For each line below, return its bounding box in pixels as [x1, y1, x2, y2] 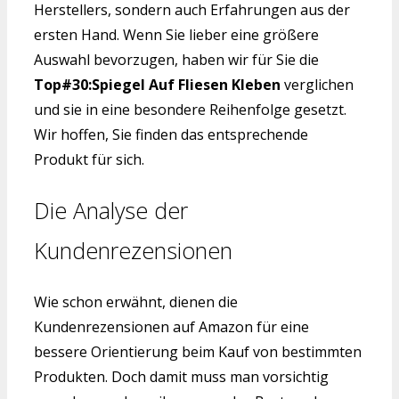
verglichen [281, 75, 354, 95]
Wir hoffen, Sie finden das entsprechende [34, 125, 308, 145]
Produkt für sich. [34, 150, 144, 170]
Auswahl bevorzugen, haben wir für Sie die [34, 50, 319, 70]
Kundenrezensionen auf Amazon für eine [34, 316, 309, 337]
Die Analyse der [34, 194, 188, 225]
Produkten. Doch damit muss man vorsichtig [34, 366, 329, 387]
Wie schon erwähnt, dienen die [34, 291, 238, 312]
